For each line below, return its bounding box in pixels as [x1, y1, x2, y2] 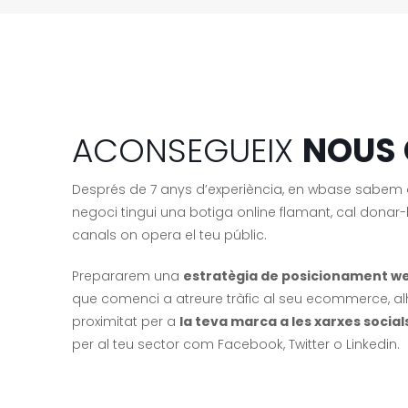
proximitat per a [72, 312, 179, 331]
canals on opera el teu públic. [72, 226, 267, 244]
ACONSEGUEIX [72, 127, 302, 174]
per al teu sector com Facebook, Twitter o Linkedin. [72, 335, 400, 353]
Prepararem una [72, 267, 183, 285]
